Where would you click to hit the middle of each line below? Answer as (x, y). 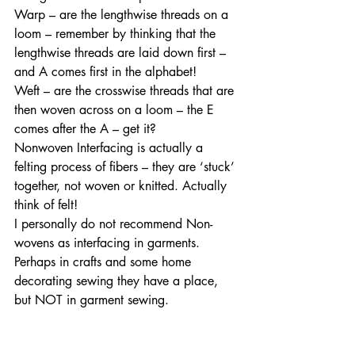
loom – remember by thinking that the (117, 34)
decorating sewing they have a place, (118, 281)
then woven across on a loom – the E (116, 110)
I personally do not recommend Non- (113, 224)
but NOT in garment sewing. (94, 300)
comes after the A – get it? (89, 129)
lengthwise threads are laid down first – (122, 53)
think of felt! (48, 205)
